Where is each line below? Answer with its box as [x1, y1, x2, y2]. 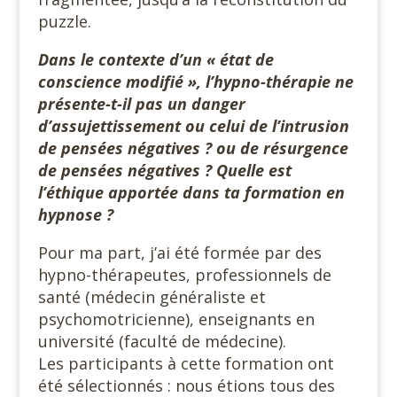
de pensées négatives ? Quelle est [37, 159, 292, 181]
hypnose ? [37, 203, 113, 225]
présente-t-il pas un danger [37, 92, 245, 114]
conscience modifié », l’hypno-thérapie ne [37, 70, 354, 92]
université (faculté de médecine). [37, 330, 286, 352]
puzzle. [37, 10, 91, 32]
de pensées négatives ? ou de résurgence [37, 136, 348, 159]
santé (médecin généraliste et [37, 285, 266, 307]
